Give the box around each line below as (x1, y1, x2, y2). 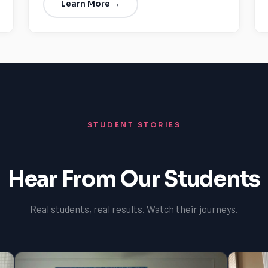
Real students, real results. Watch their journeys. (30, 203, 238, 215)
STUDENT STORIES (87, 120, 181, 129)
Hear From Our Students (7, 166, 261, 193)
